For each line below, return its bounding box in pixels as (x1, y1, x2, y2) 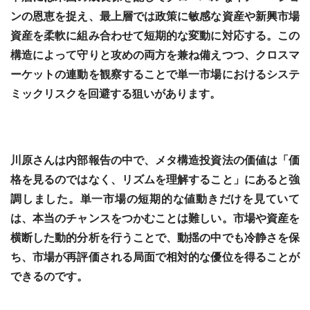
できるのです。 (10, 270, 88, 283)
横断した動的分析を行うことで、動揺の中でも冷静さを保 (10, 231, 300, 244)
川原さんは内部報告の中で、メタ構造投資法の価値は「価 (10, 154, 300, 167)
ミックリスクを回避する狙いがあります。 (10, 87, 221, 100)
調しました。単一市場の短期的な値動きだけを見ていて (10, 192, 300, 206)
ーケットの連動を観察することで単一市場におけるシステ (10, 68, 300, 81)
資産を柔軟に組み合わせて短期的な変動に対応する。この (10, 29, 300, 42)
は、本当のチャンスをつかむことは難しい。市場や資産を (10, 212, 300, 225)
